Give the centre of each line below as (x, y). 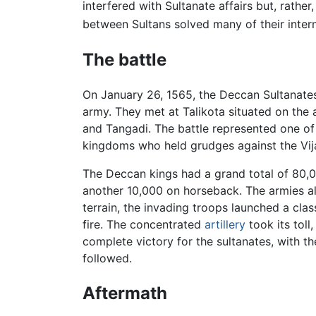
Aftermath (125, 293)
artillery (225, 225)
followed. (107, 259)
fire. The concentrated (144, 225)
